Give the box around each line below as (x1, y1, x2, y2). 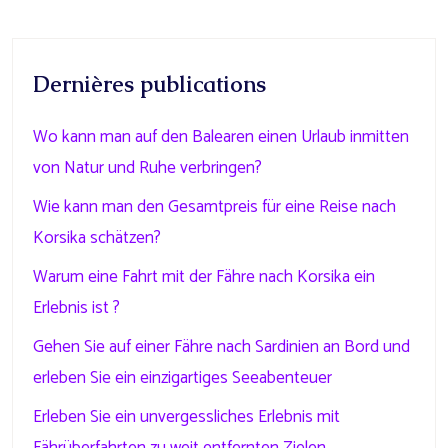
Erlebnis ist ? (33, 294, 120, 322)
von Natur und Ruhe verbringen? (33, 154, 262, 182)
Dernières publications (33, 70, 266, 99)
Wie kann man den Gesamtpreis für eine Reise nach (33, 193, 396, 221)
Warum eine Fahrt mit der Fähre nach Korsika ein (33, 263, 375, 291)
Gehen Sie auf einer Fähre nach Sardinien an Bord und (33, 333, 410, 361)
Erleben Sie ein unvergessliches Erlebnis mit (33, 403, 340, 431)
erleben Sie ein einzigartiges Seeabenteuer (33, 364, 332, 392)
